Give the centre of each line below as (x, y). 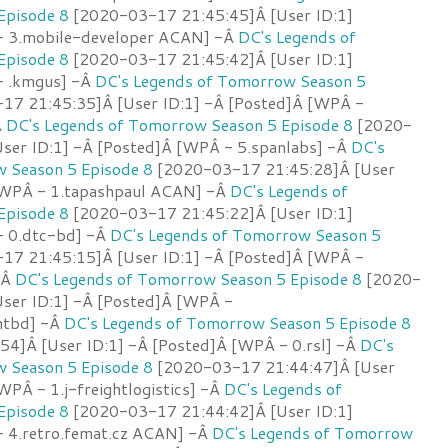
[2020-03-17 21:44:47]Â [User (274, 366)
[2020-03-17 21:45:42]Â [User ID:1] (211, 58)
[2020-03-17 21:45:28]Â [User (274, 168)
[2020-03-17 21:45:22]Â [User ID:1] (211, 212)
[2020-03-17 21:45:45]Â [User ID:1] (211, 14)
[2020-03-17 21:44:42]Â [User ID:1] (211, 410)
